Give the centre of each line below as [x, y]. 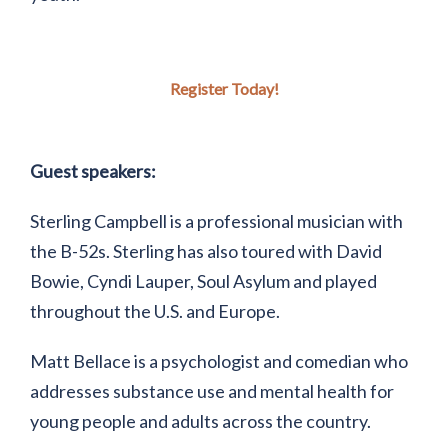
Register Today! [224, 89]
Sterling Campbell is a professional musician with [216, 221]
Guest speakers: [93, 171]
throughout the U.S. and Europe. [155, 311]
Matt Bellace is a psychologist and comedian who [219, 361]
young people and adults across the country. [200, 421]
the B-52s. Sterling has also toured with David [206, 251]
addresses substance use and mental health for [212, 391]
